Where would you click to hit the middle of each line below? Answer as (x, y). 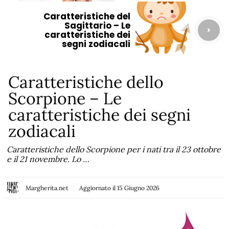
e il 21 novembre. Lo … (48, 159)
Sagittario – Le (97, 26)
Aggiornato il (98, 188)
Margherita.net (47, 188)
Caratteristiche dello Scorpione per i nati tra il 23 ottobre (114, 149)
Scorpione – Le (65, 98)
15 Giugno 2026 (138, 188)
